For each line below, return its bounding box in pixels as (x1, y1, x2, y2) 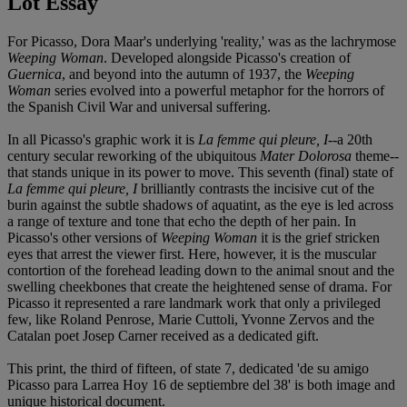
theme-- (352, 147, 399, 164)
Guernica (7, 65, 62, 82)
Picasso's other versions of (7, 229, 161, 245)
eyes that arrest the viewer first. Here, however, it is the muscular (7, 245, 376, 262)
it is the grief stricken (257, 229, 380, 245)
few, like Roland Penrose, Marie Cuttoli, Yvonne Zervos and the (7, 311, 374, 327)
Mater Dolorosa (260, 147, 352, 164)
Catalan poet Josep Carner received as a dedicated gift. (7, 327, 319, 343)
